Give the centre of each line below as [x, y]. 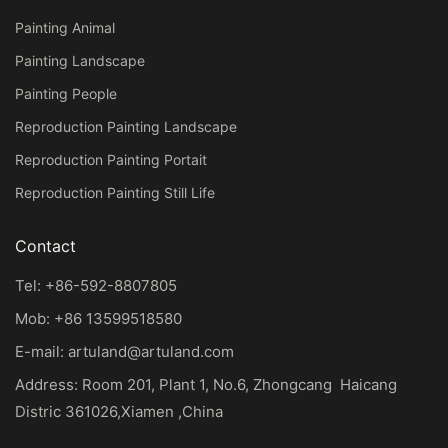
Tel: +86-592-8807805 [96, 286]
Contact [45, 245]
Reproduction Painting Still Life [115, 192]
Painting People [66, 93]
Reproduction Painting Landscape [126, 126]
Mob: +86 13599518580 [98, 319]
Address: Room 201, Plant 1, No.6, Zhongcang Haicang [206, 385]
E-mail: [41, 352]
